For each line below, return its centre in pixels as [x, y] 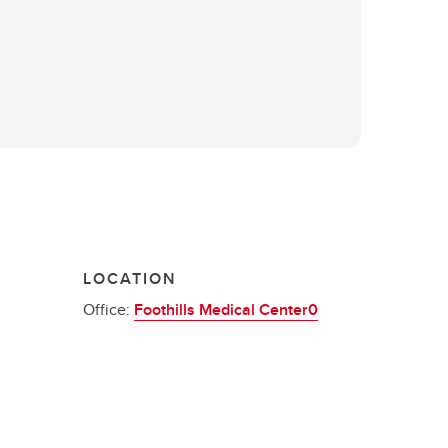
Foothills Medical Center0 [226, 309]
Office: [109, 309]
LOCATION [130, 278]
